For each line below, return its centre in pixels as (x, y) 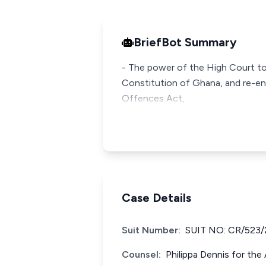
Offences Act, (153, 98)
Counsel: (141, 254)
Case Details (156, 198)
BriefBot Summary (185, 42)
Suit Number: (151, 230)
